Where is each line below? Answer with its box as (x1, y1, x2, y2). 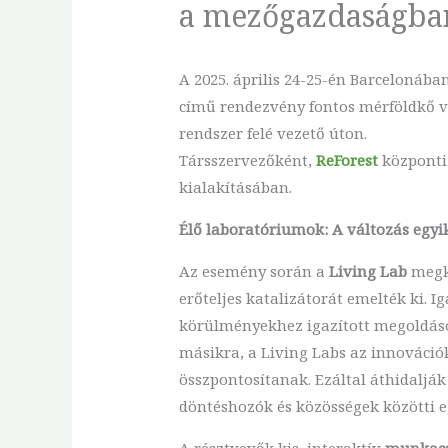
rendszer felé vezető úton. (178, 122, 367, 143)
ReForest (315, 149, 378, 170)
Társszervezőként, (178, 149, 316, 170)
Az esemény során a (178, 260, 329, 281)
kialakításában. (178, 176, 292, 197)
